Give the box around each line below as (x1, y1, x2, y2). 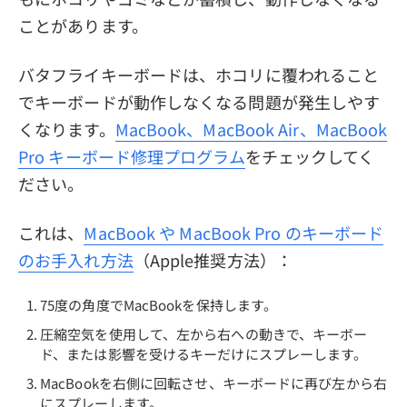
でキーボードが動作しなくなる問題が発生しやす (18, 89, 381, 114)
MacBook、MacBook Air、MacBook (114, 116, 388, 141)
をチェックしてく (244, 144, 375, 168)
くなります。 (18, 116, 115, 141)
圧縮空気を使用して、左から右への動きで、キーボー (40, 323, 368, 343)
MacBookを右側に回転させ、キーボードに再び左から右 (40, 372, 387, 392)
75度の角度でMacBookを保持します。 (40, 294, 278, 314)
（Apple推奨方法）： (133, 247, 293, 272)
